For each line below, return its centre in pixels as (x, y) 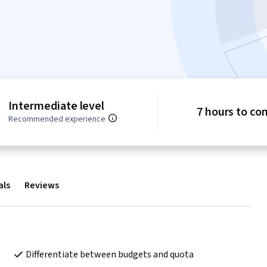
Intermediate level (57, 106)
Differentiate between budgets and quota (109, 255)
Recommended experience (57, 119)
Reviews (42, 186)
